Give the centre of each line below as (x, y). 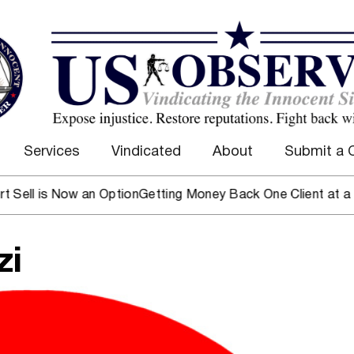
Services (51, 153)
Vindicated (146, 153)
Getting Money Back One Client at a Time (204, 196)
